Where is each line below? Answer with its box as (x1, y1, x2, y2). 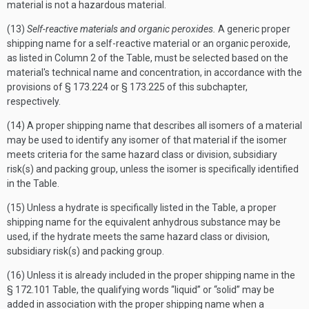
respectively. (7, 96, 61, 107)
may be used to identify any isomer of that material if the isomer (7, 134, 287, 146)
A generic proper (216, 23, 290, 34)
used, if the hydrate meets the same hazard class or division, (7, 231, 270, 242)
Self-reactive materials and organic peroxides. (27, 23, 216, 34)
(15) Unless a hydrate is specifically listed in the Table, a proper (7, 202, 277, 213)
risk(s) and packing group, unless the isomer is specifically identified (7, 163, 299, 175)
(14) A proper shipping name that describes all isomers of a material (7, 120, 302, 131)
